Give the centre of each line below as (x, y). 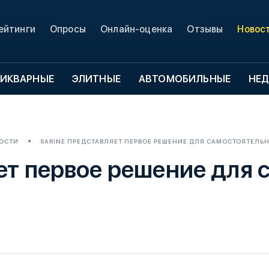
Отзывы (205, 29)
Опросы (68, 29)
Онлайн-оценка (137, 29)
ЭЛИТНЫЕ (96, 79)
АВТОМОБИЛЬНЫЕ (185, 79)
